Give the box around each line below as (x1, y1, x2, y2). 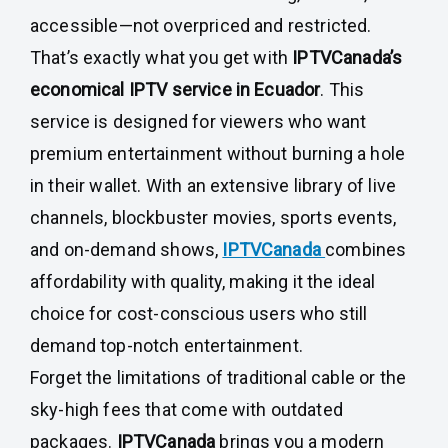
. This (320, 79, 365, 100)
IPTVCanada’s (292, 47, 403, 68)
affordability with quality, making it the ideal (30, 271, 376, 292)
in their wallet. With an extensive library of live (30, 175, 397, 196)
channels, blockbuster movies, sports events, (30, 207, 397, 228)
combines (325, 239, 407, 260)
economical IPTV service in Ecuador (30, 79, 321, 100)
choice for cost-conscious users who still (30, 303, 368, 324)
